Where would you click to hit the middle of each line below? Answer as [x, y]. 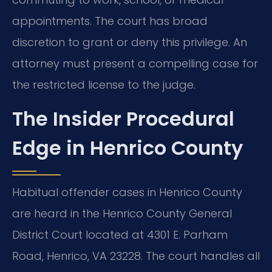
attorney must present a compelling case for [135, 64]
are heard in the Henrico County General [122, 213]
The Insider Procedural [123, 118]
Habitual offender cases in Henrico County [127, 192]
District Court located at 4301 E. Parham [120, 234]
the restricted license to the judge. [104, 85]
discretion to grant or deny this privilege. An [130, 42]
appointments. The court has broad [110, 21]
